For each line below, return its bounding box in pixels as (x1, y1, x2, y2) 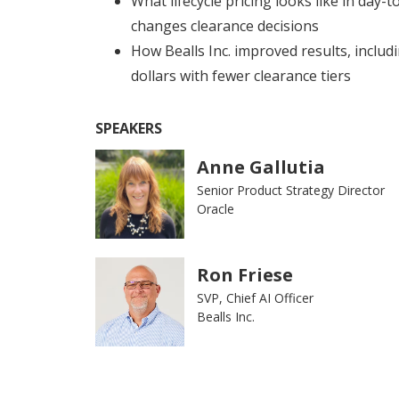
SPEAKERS (95, 118, 162, 139)
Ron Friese (197, 263, 293, 288)
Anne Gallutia (197, 155, 325, 180)
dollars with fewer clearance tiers (131, 66, 351, 86)
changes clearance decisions (131, 16, 319, 37)
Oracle (197, 200, 241, 218)
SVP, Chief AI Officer (197, 289, 313, 307)
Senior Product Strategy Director (197, 182, 385, 199)
